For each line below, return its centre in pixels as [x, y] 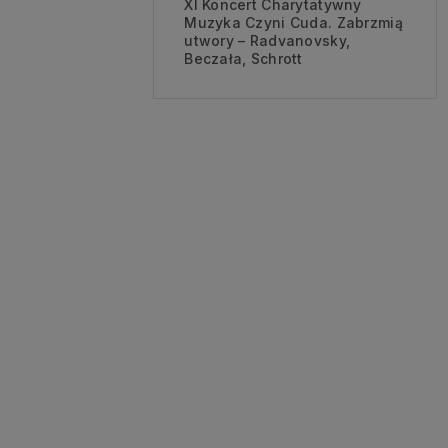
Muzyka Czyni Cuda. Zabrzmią [293, 22]
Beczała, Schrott [243, 58]
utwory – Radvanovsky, [267, 40]
